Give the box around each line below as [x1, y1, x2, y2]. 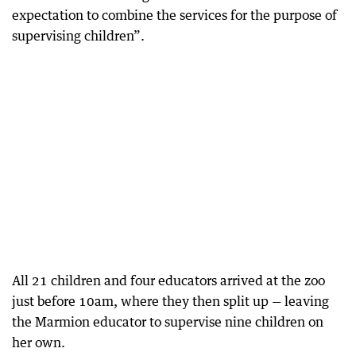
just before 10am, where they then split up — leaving [12, 292, 329, 309]
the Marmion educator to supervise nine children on [12, 313, 323, 330]
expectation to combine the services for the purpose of [12, 6, 337, 23]
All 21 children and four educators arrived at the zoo [12, 272, 325, 288]
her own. [12, 334, 65, 350]
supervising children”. [12, 27, 145, 44]
